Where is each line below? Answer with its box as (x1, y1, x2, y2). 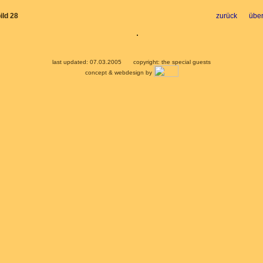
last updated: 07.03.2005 (52, 59, 122, 65)
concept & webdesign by (85, 69, 154, 76)
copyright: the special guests (133, 59, 211, 65)
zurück (216, 12, 237, 20)
